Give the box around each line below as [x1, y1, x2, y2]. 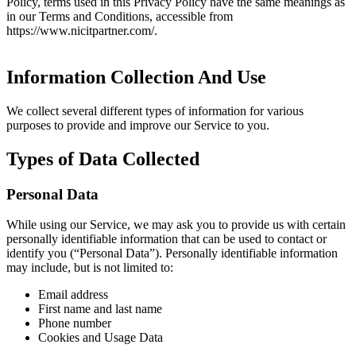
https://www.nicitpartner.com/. [6, 23, 157, 37]
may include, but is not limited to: [6, 261, 173, 275]
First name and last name [38, 302, 162, 316]
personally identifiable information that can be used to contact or [6, 232, 327, 246]
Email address [38, 288, 108, 302]
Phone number [38, 316, 111, 331]
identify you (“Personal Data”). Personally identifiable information [6, 246, 338, 261]
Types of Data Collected [6, 148, 199, 169]
